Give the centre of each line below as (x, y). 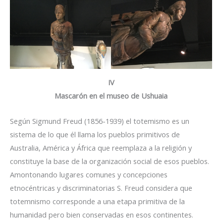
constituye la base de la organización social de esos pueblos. (110, 161)
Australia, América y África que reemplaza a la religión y (101, 147)
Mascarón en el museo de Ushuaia (111, 96)
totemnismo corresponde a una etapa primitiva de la (97, 201)
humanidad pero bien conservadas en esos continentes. (102, 214)
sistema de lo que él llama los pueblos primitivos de (95, 134)
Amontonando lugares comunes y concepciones (89, 174)
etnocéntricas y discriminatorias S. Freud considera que (101, 188)
